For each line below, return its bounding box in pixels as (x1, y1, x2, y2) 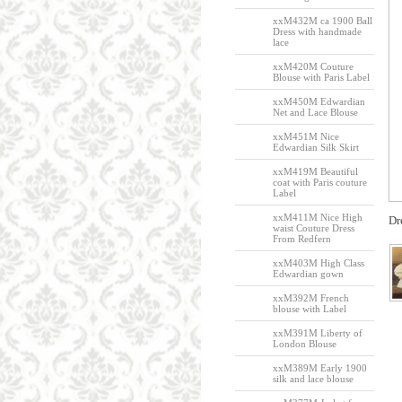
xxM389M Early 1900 (272, 363, 367, 373)
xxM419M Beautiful (272, 166, 358, 177)
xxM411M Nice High (272, 212, 363, 223)
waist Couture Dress (272, 223, 354, 233)
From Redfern (272, 233, 331, 244)
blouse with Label (272, 303, 346, 314)
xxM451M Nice (272, 131, 339, 142)
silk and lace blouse (272, 373, 354, 384)
